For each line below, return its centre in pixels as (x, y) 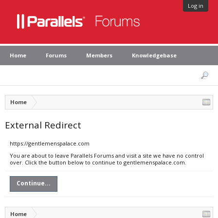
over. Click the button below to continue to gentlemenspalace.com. (98, 162)
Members (99, 55)
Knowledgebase (154, 55)
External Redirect (43, 125)
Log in (196, 6)
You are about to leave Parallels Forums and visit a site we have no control (107, 155)
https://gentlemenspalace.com (50, 143)
